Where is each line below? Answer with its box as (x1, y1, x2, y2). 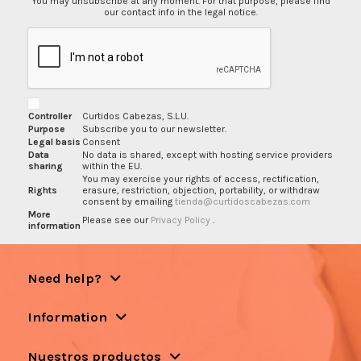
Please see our (81, 214, 151, 226)
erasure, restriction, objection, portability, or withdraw (81, 184, 320, 196)
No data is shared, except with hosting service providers (81, 148, 333, 160)
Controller (27, 110, 72, 122)
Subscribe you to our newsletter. (81, 122, 226, 135)
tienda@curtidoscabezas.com (174, 195, 310, 207)
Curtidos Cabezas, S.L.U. (81, 110, 189, 122)
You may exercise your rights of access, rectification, (81, 172, 319, 185)
